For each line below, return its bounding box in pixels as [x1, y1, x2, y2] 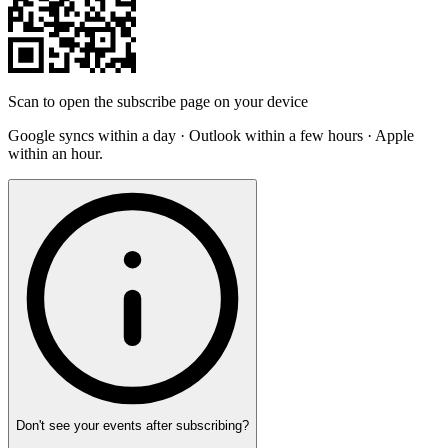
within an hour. [8, 145, 103, 163]
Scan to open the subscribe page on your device [8, 93, 308, 111]
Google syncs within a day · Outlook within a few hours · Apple [8, 127, 414, 145]
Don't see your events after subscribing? [16, 418, 249, 434]
